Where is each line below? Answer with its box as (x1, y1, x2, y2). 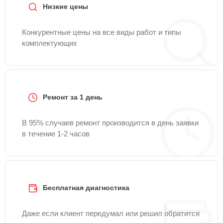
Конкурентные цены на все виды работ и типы (22, 28, 181, 36)
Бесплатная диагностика (43, 184, 129, 192)
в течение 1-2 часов (22, 129, 90, 138)
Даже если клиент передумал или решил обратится (22, 209, 200, 218)
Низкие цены (43, 2, 88, 10)
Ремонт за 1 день (43, 93, 103, 101)
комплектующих (22, 39, 77, 47)
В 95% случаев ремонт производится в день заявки (22, 118, 199, 127)
